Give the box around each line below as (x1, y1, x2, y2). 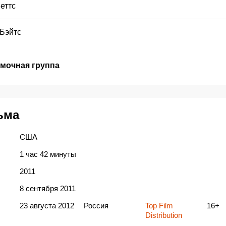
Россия (83, 201, 108, 210)
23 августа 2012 (19, 201, 74, 210)
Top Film (145, 201, 173, 210)
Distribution (145, 211, 182, 220)
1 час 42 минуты (19, 150, 76, 159)
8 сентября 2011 (19, 184, 76, 193)
